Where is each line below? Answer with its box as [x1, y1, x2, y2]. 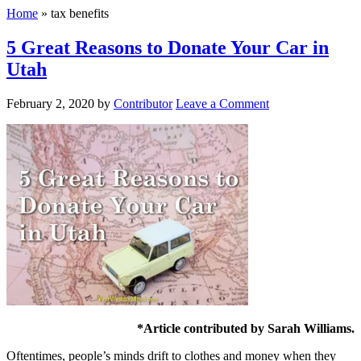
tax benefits [51, 6, 109, 20]
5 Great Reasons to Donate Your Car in [6, 36, 329, 58]
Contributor [114, 96, 172, 110]
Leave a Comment [176, 96, 269, 110]
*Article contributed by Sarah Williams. [137, 321, 355, 335]
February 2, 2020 [6, 96, 94, 110]
